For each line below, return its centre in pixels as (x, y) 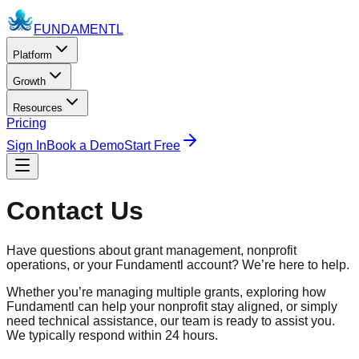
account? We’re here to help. (266, 264)
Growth (29, 81)
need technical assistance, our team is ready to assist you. (171, 321)
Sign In (26, 145)
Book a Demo (85, 145)
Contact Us (75, 211)
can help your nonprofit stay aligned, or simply (206, 306)
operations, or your (61, 264)
